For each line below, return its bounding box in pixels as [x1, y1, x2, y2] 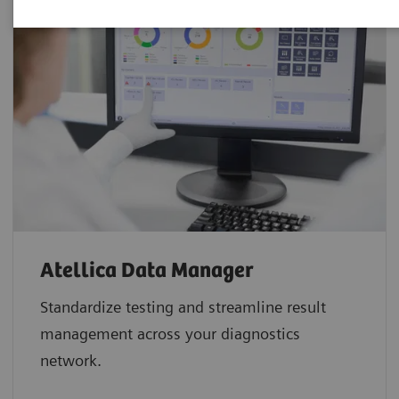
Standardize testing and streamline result [40, 297, 326, 317]
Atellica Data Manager [40, 259, 254, 284]
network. [40, 351, 102, 370]
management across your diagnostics [40, 324, 300, 344]
